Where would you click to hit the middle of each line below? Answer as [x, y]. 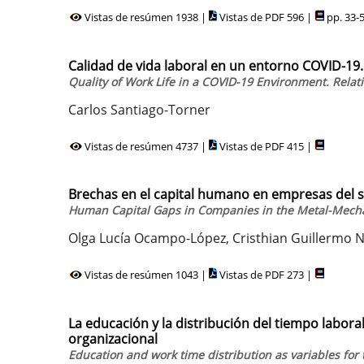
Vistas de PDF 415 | [266, 146]
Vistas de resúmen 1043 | [145, 275]
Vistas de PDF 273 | [266, 275]
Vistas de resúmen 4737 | [145, 146]
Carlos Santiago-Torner [139, 109]
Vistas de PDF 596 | [266, 17]
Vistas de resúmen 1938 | [145, 17]
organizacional [113, 338]
